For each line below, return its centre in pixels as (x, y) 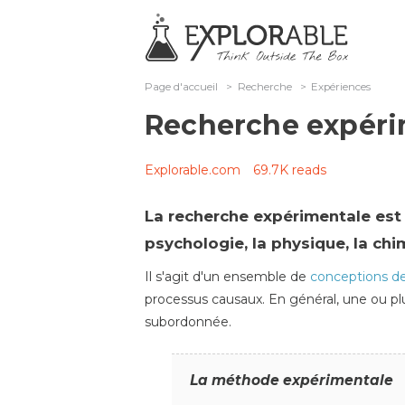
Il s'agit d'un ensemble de (227, 277)
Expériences (341, 87)
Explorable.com (193, 170)
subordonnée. (188, 322)
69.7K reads (290, 170)
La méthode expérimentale (292, 381)
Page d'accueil (181, 87)
